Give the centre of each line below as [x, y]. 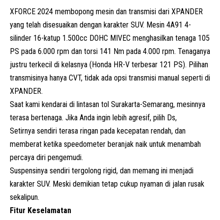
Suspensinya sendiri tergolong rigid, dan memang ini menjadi [102, 170]
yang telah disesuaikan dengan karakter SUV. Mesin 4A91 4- [100, 25]
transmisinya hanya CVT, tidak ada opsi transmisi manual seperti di [110, 78]
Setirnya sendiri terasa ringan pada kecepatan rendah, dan [98, 131]
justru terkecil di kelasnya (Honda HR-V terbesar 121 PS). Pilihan [109, 64]
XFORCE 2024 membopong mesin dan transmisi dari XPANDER [106, 11]
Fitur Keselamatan [41, 210]
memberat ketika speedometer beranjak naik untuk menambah [105, 144]
